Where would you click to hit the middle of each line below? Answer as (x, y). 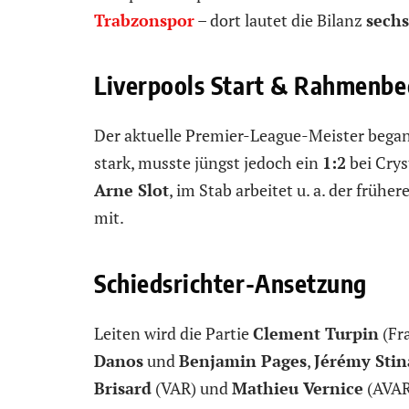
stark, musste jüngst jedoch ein (208, 163)
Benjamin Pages (243, 361)
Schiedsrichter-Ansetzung (231, 283)
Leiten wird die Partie (173, 334)
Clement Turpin (316, 334)
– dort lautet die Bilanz (280, 20)
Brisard (123, 388)
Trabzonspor (144, 20)
